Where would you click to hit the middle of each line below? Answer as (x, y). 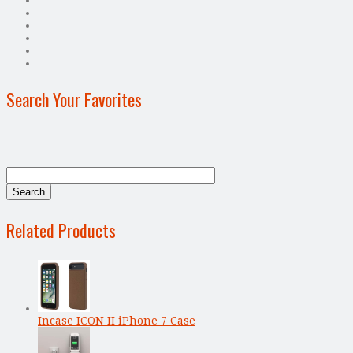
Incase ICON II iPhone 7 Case (117, 320)
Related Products (61, 230)
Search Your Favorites (74, 99)
